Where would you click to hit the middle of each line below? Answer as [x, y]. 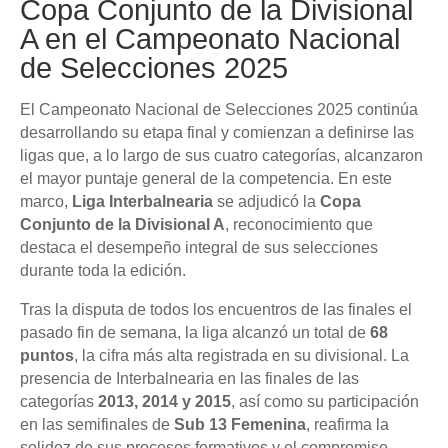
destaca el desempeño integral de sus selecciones [199, 247]
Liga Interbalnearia [142, 201]
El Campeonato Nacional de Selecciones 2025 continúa [219, 109]
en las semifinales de [97, 424]
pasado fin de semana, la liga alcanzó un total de [195, 332]
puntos [47, 355]
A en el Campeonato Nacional [210, 39]
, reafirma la [347, 424]
